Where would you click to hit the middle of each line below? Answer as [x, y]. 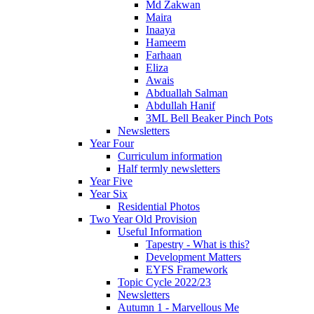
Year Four [112, 144]
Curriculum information [170, 156]
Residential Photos [159, 207]
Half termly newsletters [169, 169]
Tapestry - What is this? [198, 245]
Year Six [109, 194]
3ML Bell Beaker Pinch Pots [209, 118]
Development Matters [193, 257]
